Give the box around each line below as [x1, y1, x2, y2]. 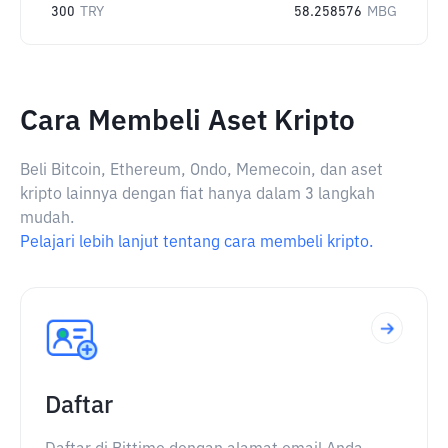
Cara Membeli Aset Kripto [20, 108, 355, 136]
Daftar [45, 394, 113, 418]
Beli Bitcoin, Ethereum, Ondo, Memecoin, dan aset [20, 163, 383, 179]
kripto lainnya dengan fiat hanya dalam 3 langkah [20, 187, 375, 203]
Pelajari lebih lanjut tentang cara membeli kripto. [20, 235, 373, 251]
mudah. [20, 211, 74, 227]
